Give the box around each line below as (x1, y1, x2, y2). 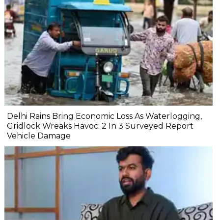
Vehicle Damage (7, 131, 71, 141)
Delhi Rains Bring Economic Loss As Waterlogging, (7, 111, 202, 121)
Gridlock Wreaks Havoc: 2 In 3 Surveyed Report (7, 121, 193, 131)
